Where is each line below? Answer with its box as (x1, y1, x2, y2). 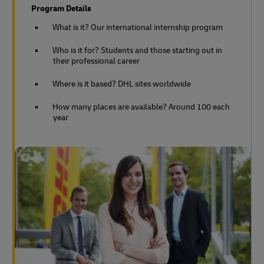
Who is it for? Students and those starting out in (52, 45, 222, 55)
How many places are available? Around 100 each (52, 102, 230, 112)
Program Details (31, 4, 91, 14)
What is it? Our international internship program (52, 22, 223, 32)
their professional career (53, 56, 140, 66)
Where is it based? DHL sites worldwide (52, 79, 191, 89)
